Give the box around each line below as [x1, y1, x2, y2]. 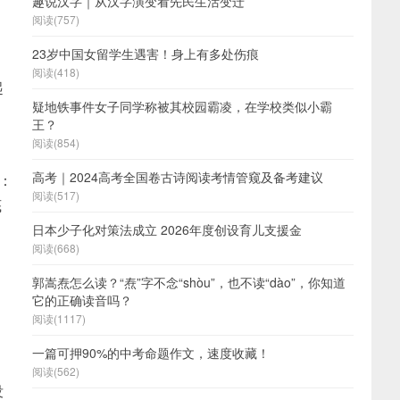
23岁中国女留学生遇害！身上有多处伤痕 [32, 45, 259, 62]
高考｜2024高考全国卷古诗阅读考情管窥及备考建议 [32, 168, 323, 186]
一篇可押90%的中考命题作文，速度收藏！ [32, 344, 270, 362]
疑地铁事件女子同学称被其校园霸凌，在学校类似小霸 [32, 97, 332, 115]
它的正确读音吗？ [32, 291, 132, 309]
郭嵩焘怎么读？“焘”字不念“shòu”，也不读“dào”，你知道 [32, 273, 346, 291]
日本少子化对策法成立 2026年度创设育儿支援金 [32, 221, 302, 238]
